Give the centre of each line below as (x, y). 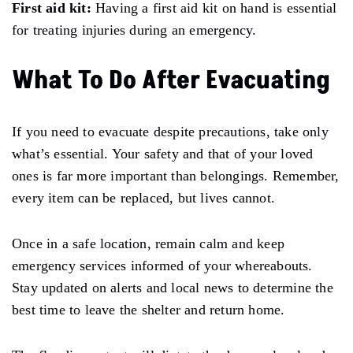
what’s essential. (60, 153)
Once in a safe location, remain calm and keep (149, 243)
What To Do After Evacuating (171, 80)
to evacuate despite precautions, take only (204, 131)
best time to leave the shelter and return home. (149, 309)
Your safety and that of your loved (211, 153)
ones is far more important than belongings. (142, 175)
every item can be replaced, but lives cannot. (144, 197)
